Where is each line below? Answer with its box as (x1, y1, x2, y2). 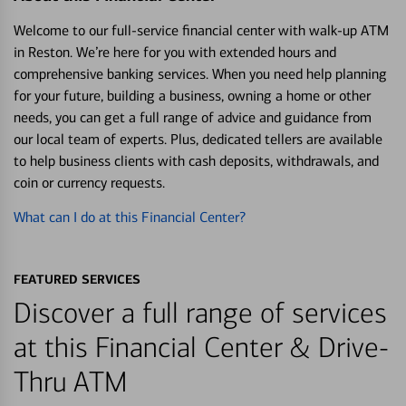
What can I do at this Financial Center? (14, 208, 246, 226)
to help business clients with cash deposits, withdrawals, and (14, 151, 379, 169)
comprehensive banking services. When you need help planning (14, 64, 387, 82)
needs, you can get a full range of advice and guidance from (14, 108, 372, 126)
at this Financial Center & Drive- (14, 330, 389, 365)
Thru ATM (14, 364, 127, 400)
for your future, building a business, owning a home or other (14, 86, 371, 104)
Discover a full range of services (14, 295, 387, 331)
